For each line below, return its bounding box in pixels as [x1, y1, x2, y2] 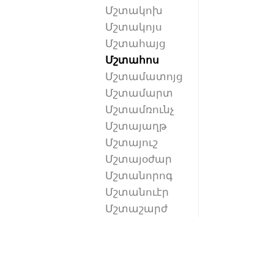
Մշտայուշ [105, 136, 158, 149]
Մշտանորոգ [105, 169, 172, 182]
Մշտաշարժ [105, 202, 168, 215]
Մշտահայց [105, 37, 166, 50]
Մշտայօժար [105, 153, 172, 166]
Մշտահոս [105, 54, 159, 67]
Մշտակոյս [105, 21, 162, 34]
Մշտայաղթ [105, 120, 167, 133]
